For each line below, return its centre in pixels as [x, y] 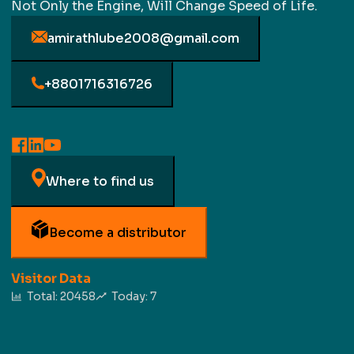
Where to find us [100, 181]
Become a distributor [118, 232]
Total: [41, 296]
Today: [128, 296]
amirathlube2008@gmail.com [143, 38]
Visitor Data [51, 279]
